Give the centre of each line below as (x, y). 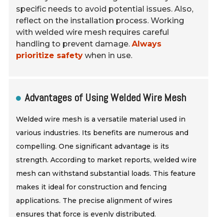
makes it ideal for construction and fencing (92, 187)
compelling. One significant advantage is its (93, 146)
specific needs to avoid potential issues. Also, (105, 9)
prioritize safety (50, 55)
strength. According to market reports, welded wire (107, 160)
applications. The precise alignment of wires (94, 200)
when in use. (108, 55)
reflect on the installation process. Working (100, 20)
